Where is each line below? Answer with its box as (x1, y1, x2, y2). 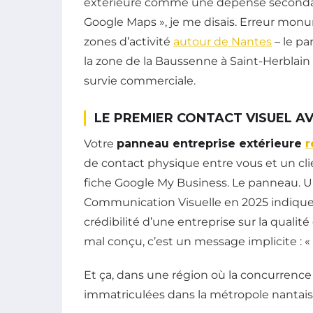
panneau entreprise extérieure (117, 136, 305, 150)
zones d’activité (84, 34, 173, 48)
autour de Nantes (173, 34, 272, 48)
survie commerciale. (84, 73, 196, 87)
